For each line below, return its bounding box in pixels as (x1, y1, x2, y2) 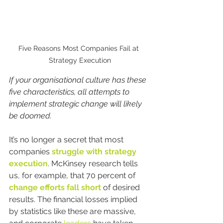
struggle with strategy (52, 147, 138, 157)
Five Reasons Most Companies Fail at (18, 44, 141, 53)
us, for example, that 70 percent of (9, 171, 137, 181)
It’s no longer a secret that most (9, 135, 125, 145)
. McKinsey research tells (48, 159, 140, 169)
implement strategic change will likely (9, 99, 144, 109)
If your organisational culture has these (9, 75, 148, 85)
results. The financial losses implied (9, 195, 139, 205)
